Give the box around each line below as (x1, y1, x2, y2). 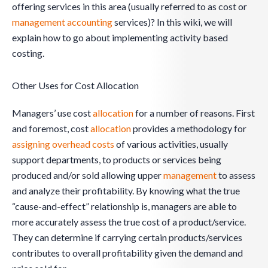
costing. (12, 47, 44, 59)
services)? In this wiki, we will (112, 16, 232, 28)
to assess (217, 169, 255, 181)
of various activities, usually (114, 138, 228, 150)
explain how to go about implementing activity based (12, 32, 228, 44)
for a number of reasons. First (133, 107, 255, 119)
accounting (67, 16, 112, 28)
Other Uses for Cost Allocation (12, 80, 139, 92)
